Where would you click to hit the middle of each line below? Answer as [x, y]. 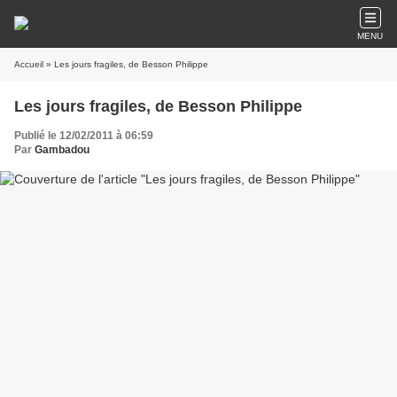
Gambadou [62, 150]
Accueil [29, 64]
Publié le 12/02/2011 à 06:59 [84, 136]
